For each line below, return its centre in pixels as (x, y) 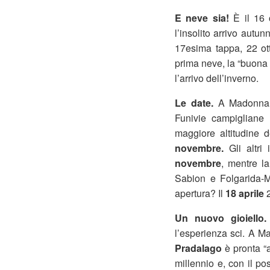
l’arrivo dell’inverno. (217, 78)
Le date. (196, 103)
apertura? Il (200, 193)
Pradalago (198, 248)
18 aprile (245, 193)
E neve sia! (202, 18)
